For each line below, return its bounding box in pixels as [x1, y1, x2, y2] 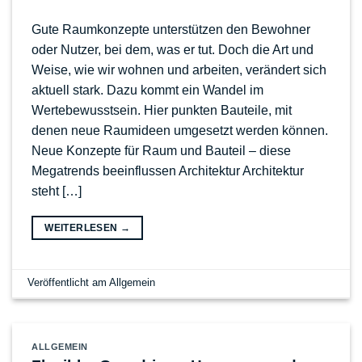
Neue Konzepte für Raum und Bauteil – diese [32, 143, 291, 158]
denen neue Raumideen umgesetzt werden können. [32, 123, 328, 137]
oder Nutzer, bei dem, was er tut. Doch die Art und [32, 42, 314, 57]
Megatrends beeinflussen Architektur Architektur [32, 163, 304, 178]
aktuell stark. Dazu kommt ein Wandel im [32, 82, 263, 97]
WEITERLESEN [44, 221, 120, 234]
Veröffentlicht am [27, 276, 110, 289]
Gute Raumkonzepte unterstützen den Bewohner [32, 22, 310, 36]
